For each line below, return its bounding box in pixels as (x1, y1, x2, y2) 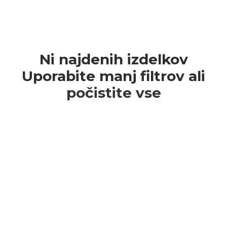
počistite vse (66, 84, 161, 101)
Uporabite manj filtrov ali (22, 67, 205, 85)
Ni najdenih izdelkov (39, 51, 188, 68)
